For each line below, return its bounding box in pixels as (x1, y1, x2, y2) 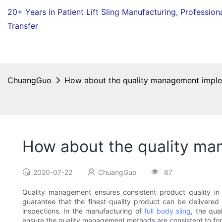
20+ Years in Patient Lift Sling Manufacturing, (7, 7, 180, 17)
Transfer (7, 21, 38, 31)
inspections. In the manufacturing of (22, 207, 145, 216)
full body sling (144, 207, 191, 216)
